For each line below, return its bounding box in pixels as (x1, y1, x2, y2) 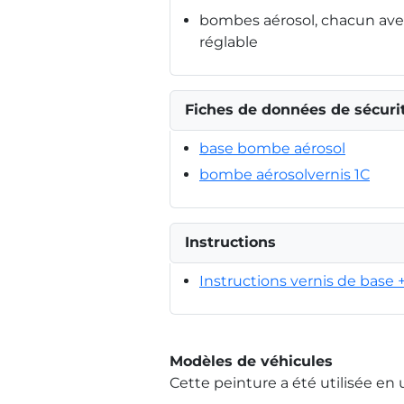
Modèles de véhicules (170, 352, 333, 370)
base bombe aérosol (199, 139, 345, 157)
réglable (199, 32, 258, 50)
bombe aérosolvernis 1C (199, 165, 370, 183)
